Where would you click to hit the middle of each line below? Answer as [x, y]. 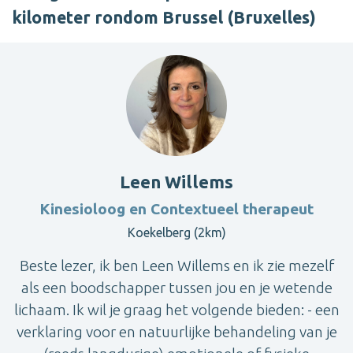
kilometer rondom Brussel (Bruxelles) [164, 18]
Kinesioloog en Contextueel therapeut [176, 209]
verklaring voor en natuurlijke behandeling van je [176, 332]
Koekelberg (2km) [176, 233]
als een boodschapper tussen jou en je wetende [176, 288]
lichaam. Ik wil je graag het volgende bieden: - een [176, 310]
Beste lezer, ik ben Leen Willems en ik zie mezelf [176, 266]
